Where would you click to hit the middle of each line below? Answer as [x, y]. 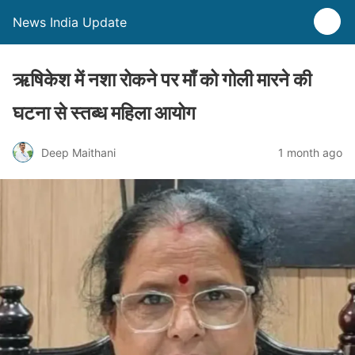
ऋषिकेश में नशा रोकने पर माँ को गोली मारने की [162, 80]
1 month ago [310, 152]
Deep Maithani [78, 152]
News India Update [70, 22]
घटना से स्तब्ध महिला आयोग [104, 113]
